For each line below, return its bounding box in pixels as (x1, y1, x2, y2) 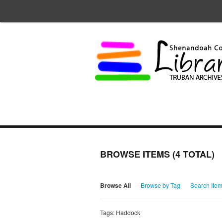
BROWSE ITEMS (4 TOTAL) (100, 148, 215, 161)
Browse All (100, 181, 131, 190)
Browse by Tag (141, 181, 180, 190)
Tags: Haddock (100, 208, 140, 217)
